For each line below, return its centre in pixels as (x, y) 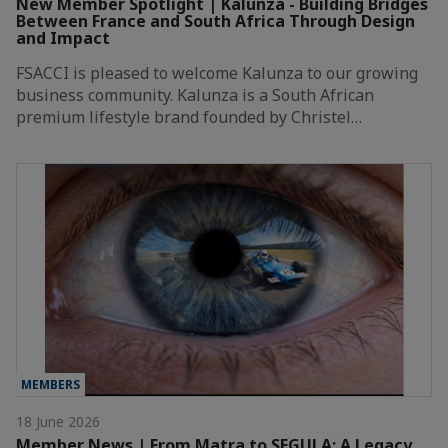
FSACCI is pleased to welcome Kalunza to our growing (217, 72)
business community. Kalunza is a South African (195, 94)
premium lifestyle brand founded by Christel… (189, 116)
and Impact (63, 37)
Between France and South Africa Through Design (215, 20)
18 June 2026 (58, 422)
